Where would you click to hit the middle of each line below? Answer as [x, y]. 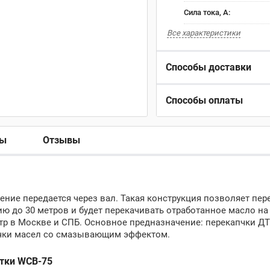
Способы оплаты [204, 100]
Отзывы [61, 140]
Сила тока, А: [207, 12]
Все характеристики [204, 33]
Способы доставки [209, 67]
